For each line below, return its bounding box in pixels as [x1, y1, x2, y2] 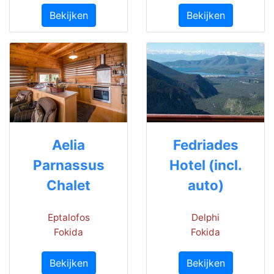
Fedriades [172, 136, 239, 154]
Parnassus [32, 157, 105, 174]
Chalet [46, 177, 91, 194]
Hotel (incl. [169, 157, 242, 174]
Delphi [191, 212, 220, 224]
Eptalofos [47, 212, 90, 224]
